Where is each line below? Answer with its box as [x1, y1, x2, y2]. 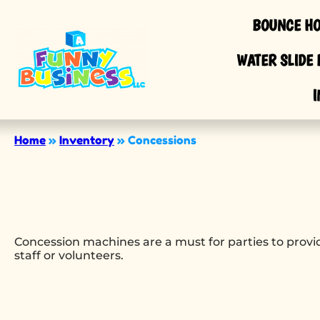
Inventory [59, 133, 114, 147]
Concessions [128, 133, 196, 147]
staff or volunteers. [14, 249, 124, 262]
